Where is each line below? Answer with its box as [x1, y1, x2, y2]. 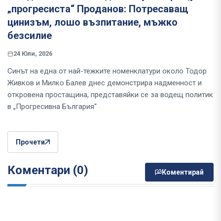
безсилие [7, 30, 52, 42]
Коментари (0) [7, 163, 88, 178]
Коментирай [162, 168, 204, 177]
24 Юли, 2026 [13, 50, 52, 58]
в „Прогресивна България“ [7, 102, 97, 111]
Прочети [16, 138, 45, 147]
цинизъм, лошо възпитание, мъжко [7, 16, 178, 29]
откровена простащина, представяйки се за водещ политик [7, 90, 213, 100]
